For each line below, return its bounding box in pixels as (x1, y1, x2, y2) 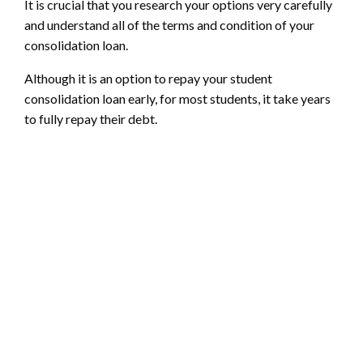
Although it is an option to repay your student (24, 70, 272, 86)
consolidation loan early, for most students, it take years (24, 90, 331, 106)
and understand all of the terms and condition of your (24, 16, 314, 32)
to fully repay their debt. (24, 110, 157, 126)
